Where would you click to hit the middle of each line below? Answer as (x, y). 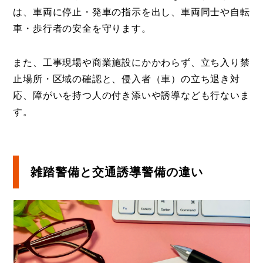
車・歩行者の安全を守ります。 (82, 28)
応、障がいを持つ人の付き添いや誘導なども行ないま (131, 95)
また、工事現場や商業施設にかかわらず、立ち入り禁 (131, 62)
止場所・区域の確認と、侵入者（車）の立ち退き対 (127, 79)
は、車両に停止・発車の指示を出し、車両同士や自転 (131, 12)
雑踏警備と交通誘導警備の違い (117, 172)
